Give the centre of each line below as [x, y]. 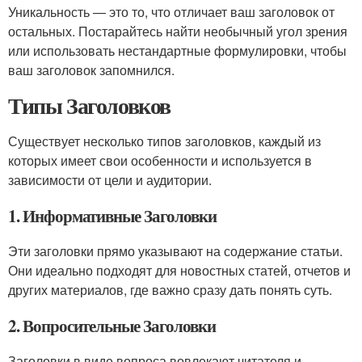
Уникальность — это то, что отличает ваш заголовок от [171, 12]
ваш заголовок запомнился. [91, 70]
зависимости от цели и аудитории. [110, 180]
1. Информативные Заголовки [112, 216]
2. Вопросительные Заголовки [112, 326]
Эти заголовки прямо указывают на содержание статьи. [175, 251]
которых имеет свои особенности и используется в [160, 160]
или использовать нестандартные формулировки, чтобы [177, 51]
